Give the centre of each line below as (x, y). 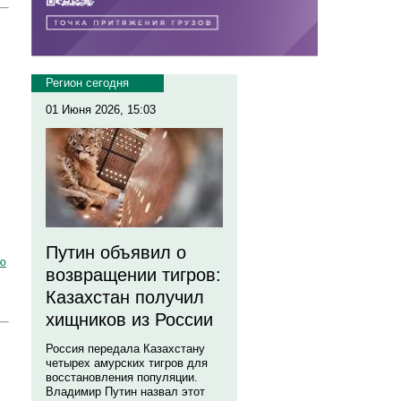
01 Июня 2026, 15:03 (101, 110)
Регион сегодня (87, 83)
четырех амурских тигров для (127, 363)
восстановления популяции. (122, 377)
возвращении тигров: (133, 275)
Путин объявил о (116, 252)
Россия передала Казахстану (125, 349)
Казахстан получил (125, 297)
